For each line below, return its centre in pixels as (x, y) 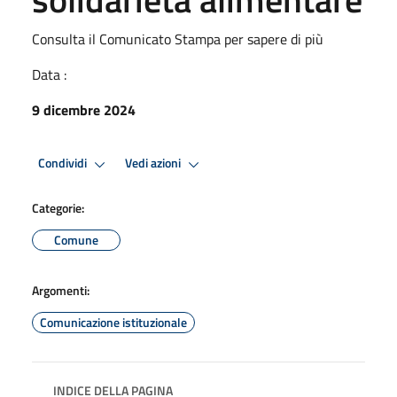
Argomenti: (61, 290)
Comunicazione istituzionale (113, 322)
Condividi (64, 163)
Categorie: (58, 207)
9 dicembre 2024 (84, 109)
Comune (76, 239)
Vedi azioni (154, 163)
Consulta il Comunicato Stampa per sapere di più (178, 39)
